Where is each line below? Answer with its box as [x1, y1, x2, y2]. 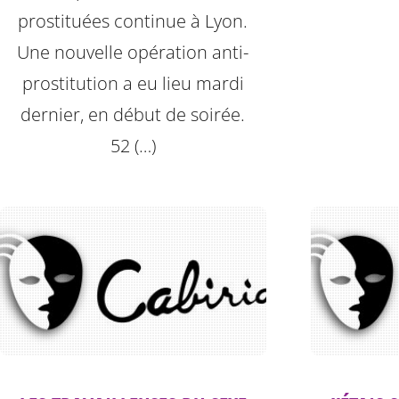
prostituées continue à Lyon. [18, 9, 248, 34]
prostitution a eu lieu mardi [21, 71, 244, 96]
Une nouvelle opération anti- [17, 40, 249, 65]
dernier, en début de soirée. [20, 102, 246, 127]
